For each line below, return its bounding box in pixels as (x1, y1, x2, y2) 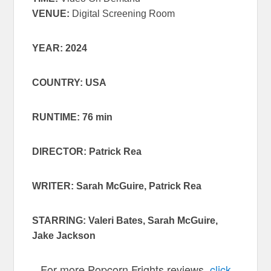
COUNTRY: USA (32, 77, 107, 88)
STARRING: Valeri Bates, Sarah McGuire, (32, 215, 218, 226)
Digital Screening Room (70, 8, 175, 19)
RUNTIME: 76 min (32, 111, 113, 122)
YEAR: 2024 (32, 42, 88, 53)
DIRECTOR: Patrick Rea (32, 146, 142, 157)
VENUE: (32, 8, 70, 19)
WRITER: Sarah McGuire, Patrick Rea (32, 180, 202, 191)
